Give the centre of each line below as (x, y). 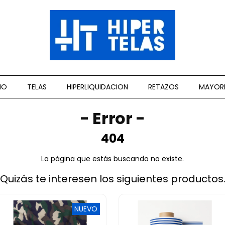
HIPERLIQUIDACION (97, 87)
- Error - (113, 118)
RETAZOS (163, 87)
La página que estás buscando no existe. (113, 159)
